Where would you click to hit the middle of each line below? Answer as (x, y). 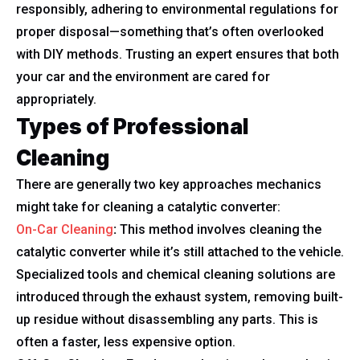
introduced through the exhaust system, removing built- (180, 297)
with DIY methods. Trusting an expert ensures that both (178, 54)
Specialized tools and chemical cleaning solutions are (176, 274)
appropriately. (56, 99)
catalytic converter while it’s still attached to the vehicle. (180, 252)
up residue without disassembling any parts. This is (167, 319)
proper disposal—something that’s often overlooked (170, 32)
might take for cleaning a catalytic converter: (148, 207)
